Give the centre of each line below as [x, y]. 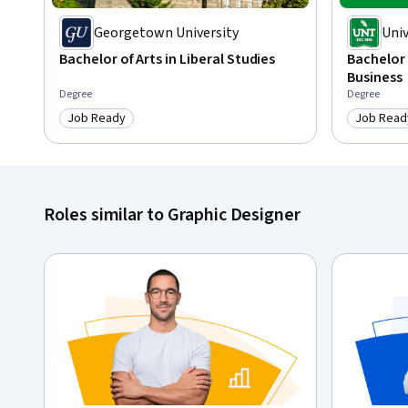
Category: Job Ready [129, 128]
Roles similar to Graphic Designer [173, 214]
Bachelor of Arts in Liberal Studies [168, 59]
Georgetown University [166, 32]
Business [375, 77]
